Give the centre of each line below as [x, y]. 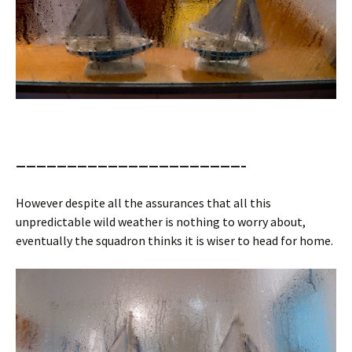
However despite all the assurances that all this [143, 203]
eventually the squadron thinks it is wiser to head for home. [174, 241]
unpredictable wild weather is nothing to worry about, [161, 222]
